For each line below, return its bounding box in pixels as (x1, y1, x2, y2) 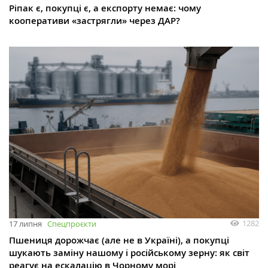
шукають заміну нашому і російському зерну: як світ (9, 246, 249, 260)
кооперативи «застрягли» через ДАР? (9, 14, 180, 27)
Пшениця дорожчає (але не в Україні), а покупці (9, 234, 229, 247)
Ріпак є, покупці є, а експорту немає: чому (9, 1, 201, 14)
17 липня (9, 218, 42, 230)
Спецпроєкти (47, 218, 96, 230)
